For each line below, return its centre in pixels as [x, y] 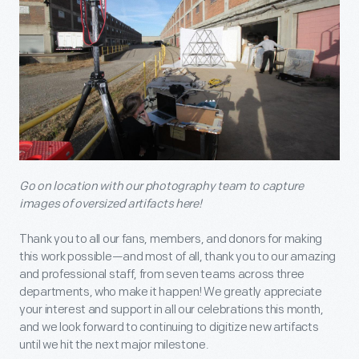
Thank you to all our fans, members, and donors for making [171, 239]
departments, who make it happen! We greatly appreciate [171, 292]
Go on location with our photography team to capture [161, 186]
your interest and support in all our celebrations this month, [171, 309]
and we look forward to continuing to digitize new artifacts [169, 327]
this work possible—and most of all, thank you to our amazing [178, 256]
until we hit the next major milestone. [114, 345]
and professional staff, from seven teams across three [162, 274]
